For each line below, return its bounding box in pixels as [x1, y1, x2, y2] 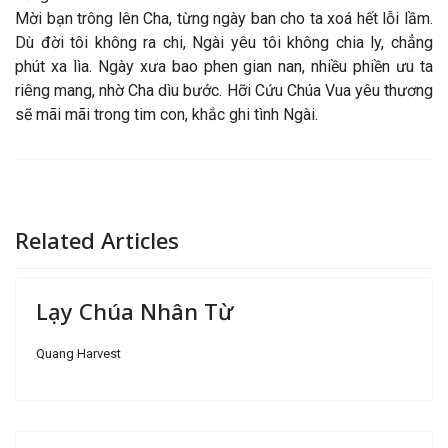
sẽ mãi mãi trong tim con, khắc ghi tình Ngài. [15, 105, 318, 125]
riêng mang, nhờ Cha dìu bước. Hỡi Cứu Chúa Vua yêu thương [15, 81, 433, 101]
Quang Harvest [36, 346, 121, 362]
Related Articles [15, 225, 179, 256]
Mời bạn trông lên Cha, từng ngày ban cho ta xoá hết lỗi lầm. [15, 9, 433, 29]
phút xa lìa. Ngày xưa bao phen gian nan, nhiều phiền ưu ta [15, 57, 433, 77]
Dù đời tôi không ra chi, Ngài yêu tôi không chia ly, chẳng [15, 33, 433, 53]
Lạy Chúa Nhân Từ [36, 296, 233, 327]
